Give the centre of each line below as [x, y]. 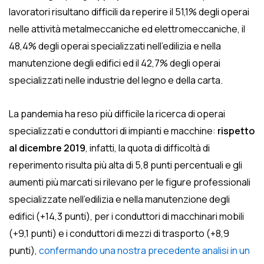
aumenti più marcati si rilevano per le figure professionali [130, 182]
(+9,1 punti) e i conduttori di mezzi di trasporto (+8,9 [119, 233]
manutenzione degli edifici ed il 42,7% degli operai [115, 63]
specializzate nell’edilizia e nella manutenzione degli [119, 199]
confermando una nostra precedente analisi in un [144, 250]
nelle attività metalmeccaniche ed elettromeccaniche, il [127, 29]
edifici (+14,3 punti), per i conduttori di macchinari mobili [126, 216]
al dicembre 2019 [47, 148]
